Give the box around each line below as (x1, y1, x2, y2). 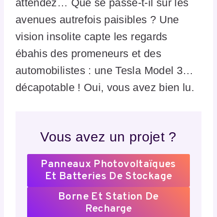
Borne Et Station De (58, 190, 159, 204)
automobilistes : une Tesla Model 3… (15, 64, 194, 77)
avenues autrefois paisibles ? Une (15, 14, 179, 26)
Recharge (85, 202, 132, 216)
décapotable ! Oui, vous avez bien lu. (15, 81, 195, 94)
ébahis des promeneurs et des (15, 47, 161, 60)
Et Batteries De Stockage (45, 170, 172, 183)
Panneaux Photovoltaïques (41, 157, 176, 171)
